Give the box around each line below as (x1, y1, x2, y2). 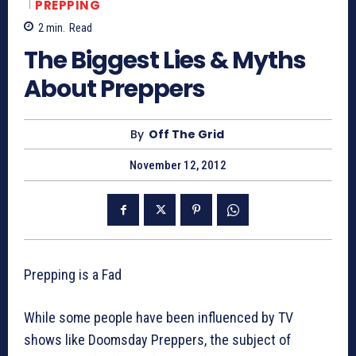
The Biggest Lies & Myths (24, 44, 306, 78)
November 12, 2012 (130, 158, 226, 173)
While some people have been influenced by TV (24, 309, 293, 327)
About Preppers (24, 72, 205, 106)
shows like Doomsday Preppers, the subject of (24, 331, 291, 349)
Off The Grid (148, 126, 224, 143)
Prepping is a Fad (24, 266, 122, 284)
